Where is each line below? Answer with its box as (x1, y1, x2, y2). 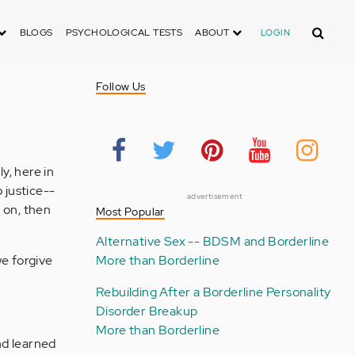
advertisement (186, 191, 243, 201)
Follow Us (95, 79, 146, 94)
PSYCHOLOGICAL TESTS (65, 26, 183, 39)
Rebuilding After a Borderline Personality (95, 284, 331, 300)
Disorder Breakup (95, 303, 198, 319)
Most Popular (95, 204, 165, 219)
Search (302, 19, 343, 36)
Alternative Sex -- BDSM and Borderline (95, 233, 330, 250)
